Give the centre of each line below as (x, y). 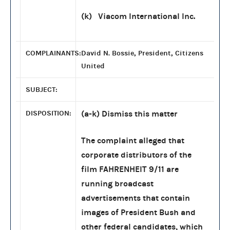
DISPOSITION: (49, 113)
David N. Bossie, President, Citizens (142, 53)
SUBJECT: (42, 89)
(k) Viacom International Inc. (138, 16)
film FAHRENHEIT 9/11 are (130, 169)
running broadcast (117, 183)
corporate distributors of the (136, 155)
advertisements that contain (136, 198)
